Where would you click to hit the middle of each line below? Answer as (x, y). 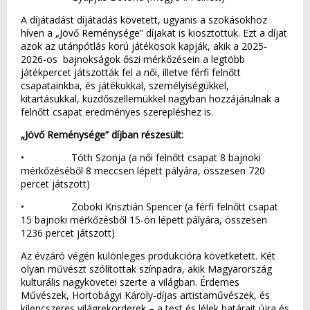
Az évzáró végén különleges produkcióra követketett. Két (148, 256)
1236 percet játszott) (68, 233)
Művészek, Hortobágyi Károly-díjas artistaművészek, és (145, 295)
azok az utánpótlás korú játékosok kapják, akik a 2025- (144, 46)
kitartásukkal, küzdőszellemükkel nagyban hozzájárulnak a (150, 99)
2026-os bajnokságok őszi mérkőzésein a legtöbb (133, 59)
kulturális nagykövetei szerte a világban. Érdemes (130, 282)
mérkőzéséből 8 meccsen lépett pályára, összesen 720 (143, 171)
